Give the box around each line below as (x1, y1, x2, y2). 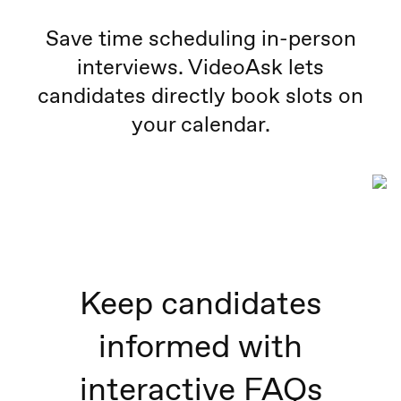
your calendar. (131, 110, 270, 139)
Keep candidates (80, 281, 321, 325)
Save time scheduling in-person (45, 24, 356, 53)
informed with (98, 324, 303, 368)
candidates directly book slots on (38, 81, 363, 110)
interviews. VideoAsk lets (77, 53, 324, 81)
